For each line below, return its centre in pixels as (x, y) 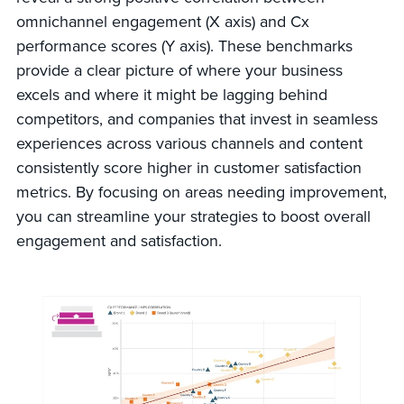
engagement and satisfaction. (119, 240)
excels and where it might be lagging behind (171, 94)
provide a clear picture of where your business (179, 70)
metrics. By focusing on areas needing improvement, (201, 192)
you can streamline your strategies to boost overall (193, 216)
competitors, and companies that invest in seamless (197, 119)
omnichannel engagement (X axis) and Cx (162, 21)
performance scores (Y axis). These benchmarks (184, 46)
